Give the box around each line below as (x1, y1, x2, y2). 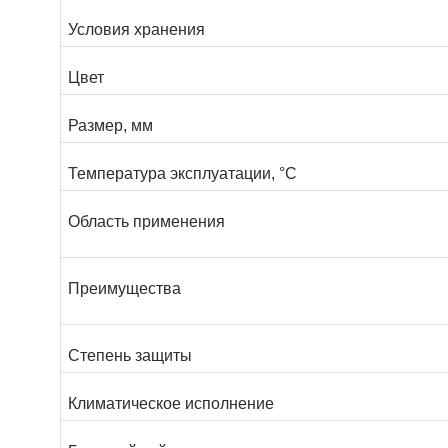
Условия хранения (68, 21, 205, 39)
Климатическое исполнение (68, 395, 274, 413)
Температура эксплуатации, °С (68, 165, 297, 183)
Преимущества (68, 280, 181, 298)
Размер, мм (68, 117, 153, 135)
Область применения (68, 213, 225, 231)
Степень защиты (68, 347, 192, 365)
